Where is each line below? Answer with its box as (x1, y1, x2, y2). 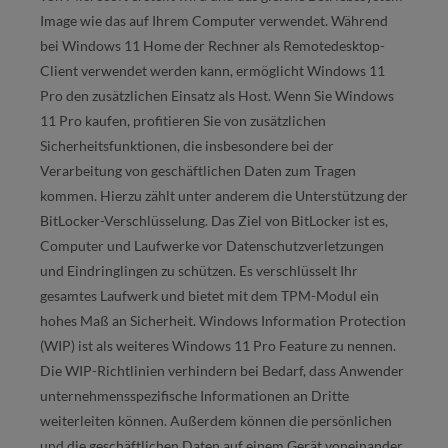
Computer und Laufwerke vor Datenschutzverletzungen (40, 237, 384, 255)
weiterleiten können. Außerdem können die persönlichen (40, 412, 392, 430)
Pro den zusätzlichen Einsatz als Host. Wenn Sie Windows (40, 87, 394, 105)
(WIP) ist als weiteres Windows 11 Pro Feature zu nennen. (40, 337, 396, 355)
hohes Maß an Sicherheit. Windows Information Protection (40, 312, 406, 330)
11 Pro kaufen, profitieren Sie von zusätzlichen (40, 112, 326, 130)
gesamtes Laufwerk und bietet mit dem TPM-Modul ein (40, 287, 379, 305)
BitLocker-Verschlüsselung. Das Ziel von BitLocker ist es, (40, 212, 388, 230)
